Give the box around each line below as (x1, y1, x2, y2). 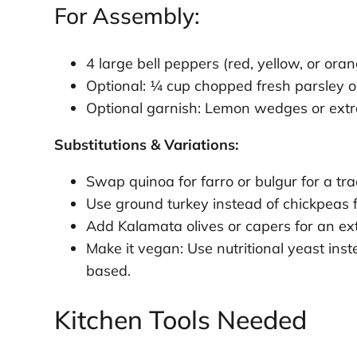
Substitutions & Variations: (53, 135, 238, 155)
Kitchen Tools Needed (53, 304, 307, 336)
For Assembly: (53, 2, 200, 30)
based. (85, 261, 131, 280)
